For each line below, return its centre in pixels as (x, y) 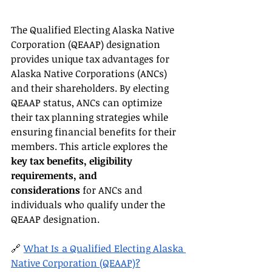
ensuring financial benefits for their (95, 131)
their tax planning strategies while (91, 117)
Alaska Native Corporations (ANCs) (90, 73)
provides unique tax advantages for (91, 59)
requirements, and (55, 175)
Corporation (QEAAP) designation (87, 44)
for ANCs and (112, 190)
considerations (46, 190)
